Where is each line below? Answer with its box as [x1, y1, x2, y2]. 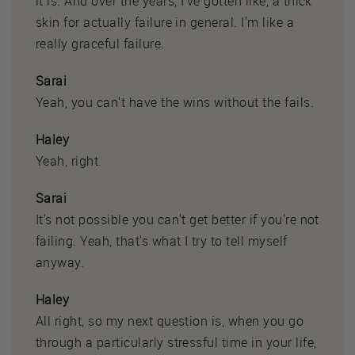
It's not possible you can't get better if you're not [36, 210, 319, 228]
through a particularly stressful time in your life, [36, 333, 317, 351]
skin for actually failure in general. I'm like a [36, 13, 295, 31]
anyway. [36, 253, 85, 271]
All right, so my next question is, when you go [36, 311, 304, 330]
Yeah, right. [36, 151, 102, 170]
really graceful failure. [36, 34, 165, 52]
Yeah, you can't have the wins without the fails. [36, 93, 315, 111]
